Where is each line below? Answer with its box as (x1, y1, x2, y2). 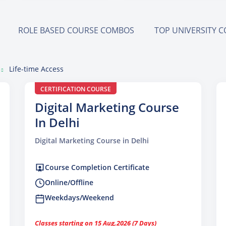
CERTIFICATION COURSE (40, 85, 111, 93)
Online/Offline (45, 178, 93, 188)
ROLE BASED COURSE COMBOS (18, 25, 134, 36)
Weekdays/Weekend (45, 193, 114, 203)
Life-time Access (9, 64, 64, 74)
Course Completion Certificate (45, 162, 149, 172)
